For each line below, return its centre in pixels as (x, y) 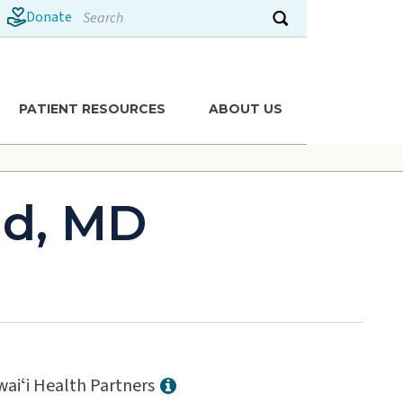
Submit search (312, 29)
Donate (49, 17)
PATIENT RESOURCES (92, 108)
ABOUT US (245, 108)
